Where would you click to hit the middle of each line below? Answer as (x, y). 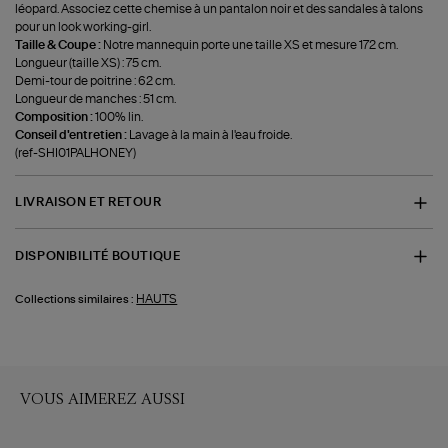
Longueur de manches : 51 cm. (96, 98)
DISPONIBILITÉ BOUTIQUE (98, 255)
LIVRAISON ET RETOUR (88, 202)
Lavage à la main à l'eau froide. (211, 134)
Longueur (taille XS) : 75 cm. (88, 62)
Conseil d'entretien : (72, 134)
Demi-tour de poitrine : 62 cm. (95, 80)
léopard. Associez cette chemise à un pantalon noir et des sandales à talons (219, 8)
